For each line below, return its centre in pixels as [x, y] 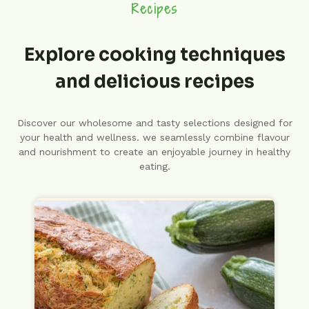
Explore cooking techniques [154, 55]
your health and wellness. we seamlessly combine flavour [154, 138]
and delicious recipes [154, 82]
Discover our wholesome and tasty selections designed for [154, 123]
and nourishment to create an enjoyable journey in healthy [154, 152]
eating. [154, 167]
